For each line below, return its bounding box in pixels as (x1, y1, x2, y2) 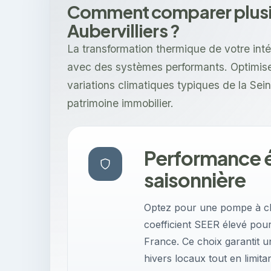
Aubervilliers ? (67, 19, 180, 41)
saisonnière (144, 168, 246, 192)
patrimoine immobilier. (67, 97, 174, 109)
